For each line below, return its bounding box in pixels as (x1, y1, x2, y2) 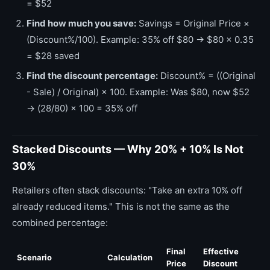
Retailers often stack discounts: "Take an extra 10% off (12, 184, 242, 196)
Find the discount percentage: (27, 70, 158, 81)
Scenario (17, 253, 52, 262)
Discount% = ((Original (158, 70, 256, 81)
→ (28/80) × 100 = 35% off (27, 102, 137, 114)
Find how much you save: (27, 17, 136, 29)
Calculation (107, 253, 152, 262)
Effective (203, 246, 239, 256)
